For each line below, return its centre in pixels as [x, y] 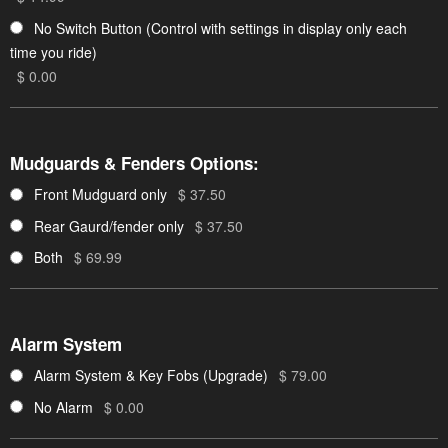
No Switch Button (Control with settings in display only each [220, 27]
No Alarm [63, 406]
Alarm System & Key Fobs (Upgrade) [151, 375]
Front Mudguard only [100, 194]
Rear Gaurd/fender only [109, 225]
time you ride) [53, 51]
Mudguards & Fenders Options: [134, 163]
